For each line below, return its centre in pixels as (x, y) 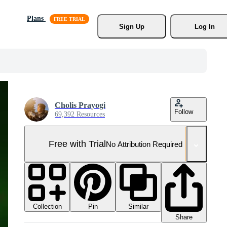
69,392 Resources (80, 114)
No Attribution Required (144, 144)
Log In (204, 26)
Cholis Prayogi (80, 105)
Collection (47, 206)
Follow (184, 112)
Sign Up (131, 26)
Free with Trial (77, 144)
